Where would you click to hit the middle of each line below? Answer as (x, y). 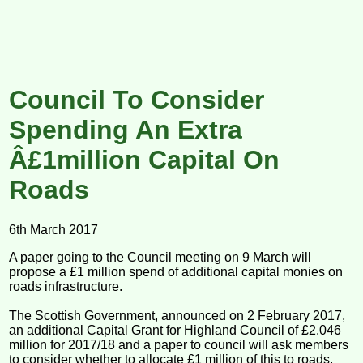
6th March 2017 (54, 229)
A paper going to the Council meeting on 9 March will (160, 257)
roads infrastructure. (66, 286)
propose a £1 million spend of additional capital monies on (176, 271)
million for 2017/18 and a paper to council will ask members (179, 344)
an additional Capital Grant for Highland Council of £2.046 (175, 330)
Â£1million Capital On (145, 160)
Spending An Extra (126, 130)
